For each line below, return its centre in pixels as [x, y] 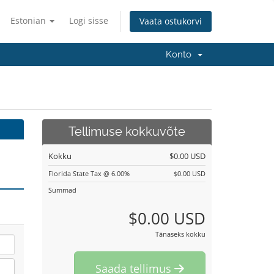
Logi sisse [89, 20]
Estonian [29, 20]
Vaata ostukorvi [171, 21]
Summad [62, 190]
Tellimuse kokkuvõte [127, 132]
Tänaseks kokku [180, 234]
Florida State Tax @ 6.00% [89, 173]
